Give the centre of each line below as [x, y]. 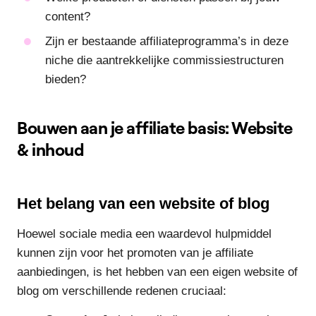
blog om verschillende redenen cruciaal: [122, 291]
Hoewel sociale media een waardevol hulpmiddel [144, 234]
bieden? [66, 80]
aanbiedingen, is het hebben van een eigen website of [157, 272]
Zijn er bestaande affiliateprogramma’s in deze [167, 42]
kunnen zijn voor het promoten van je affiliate [135, 253]
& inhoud [50, 150]
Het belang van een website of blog [143, 204]
